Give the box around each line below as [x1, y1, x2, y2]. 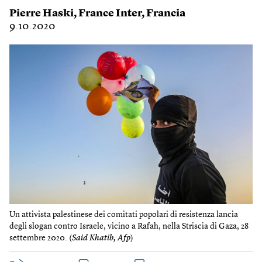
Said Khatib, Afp [72, 234, 130, 243]
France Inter [78, 8, 142, 19]
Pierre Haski [9, 8, 74, 19]
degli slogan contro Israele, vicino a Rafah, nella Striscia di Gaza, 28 [9, 222, 249, 231]
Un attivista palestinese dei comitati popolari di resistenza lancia [9, 211, 238, 219]
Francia [146, 8, 185, 19]
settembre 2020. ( [9, 234, 72, 243]
